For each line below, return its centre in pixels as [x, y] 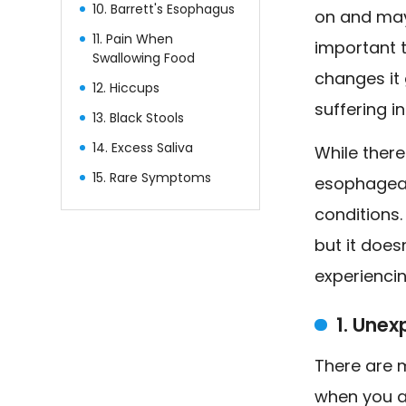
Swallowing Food [144, 58]
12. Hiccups [126, 87]
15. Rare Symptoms [152, 177]
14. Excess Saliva [143, 147]
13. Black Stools [139, 117]
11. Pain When [133, 39]
